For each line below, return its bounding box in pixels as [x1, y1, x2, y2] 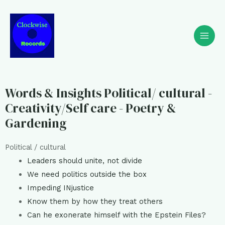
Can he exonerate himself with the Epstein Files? [27, 210, 206, 219]
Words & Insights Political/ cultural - [5, 84, 212, 101]
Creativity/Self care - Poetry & [5, 99, 176, 117]
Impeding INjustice [27, 183, 94, 192]
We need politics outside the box [27, 170, 147, 179]
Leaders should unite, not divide [27, 156, 142, 165]
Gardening [5, 115, 66, 132]
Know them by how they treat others [27, 197, 163, 206]
